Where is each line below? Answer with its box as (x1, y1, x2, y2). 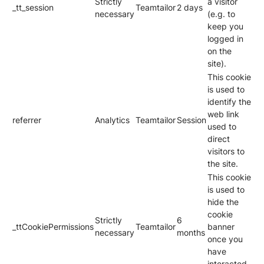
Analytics (95, 115, 130, 125)
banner (207, 222, 235, 232)
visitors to (207, 146, 245, 156)
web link (207, 109, 239, 119)
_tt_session (12, 2, 54, 12)
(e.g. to (207, 9, 235, 19)
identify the (207, 97, 251, 107)
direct (207, 134, 230, 144)
